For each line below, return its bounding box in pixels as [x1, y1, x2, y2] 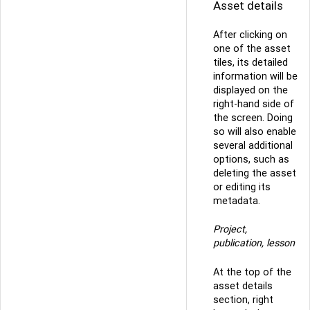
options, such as [213, 152, 289, 165]
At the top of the [213, 265, 291, 278]
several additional [213, 138, 293, 152]
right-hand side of [213, 97, 294, 110]
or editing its [213, 180, 271, 193]
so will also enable [213, 125, 296, 138]
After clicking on [213, 28, 287, 41]
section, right [213, 293, 273, 306]
